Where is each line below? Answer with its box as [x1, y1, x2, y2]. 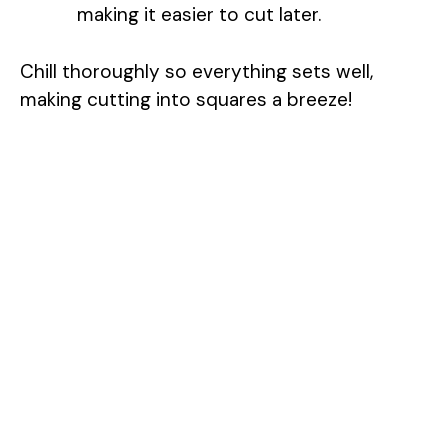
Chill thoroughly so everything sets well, [20, 58, 373, 84]
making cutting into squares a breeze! [20, 86, 352, 112]
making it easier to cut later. [77, 2, 321, 28]
